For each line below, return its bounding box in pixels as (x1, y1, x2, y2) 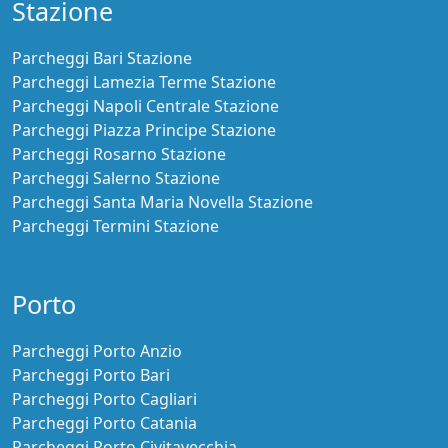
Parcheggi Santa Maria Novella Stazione (12, 191, 313, 214)
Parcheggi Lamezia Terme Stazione (12, 71, 276, 94)
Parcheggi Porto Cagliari (12, 388, 197, 411)
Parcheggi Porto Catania (12, 412, 197, 435)
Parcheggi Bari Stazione (12, 47, 192, 70)
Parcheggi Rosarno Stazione (12, 143, 226, 166)
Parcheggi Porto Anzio (12, 340, 182, 363)
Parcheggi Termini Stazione (12, 215, 219, 238)
